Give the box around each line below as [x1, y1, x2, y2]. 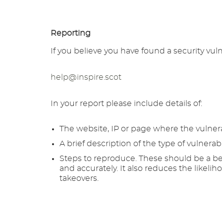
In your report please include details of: [51, 100, 202, 108]
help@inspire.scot [51, 73, 121, 81]
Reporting [51, 29, 91, 37]
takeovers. [59, 174, 99, 182]
